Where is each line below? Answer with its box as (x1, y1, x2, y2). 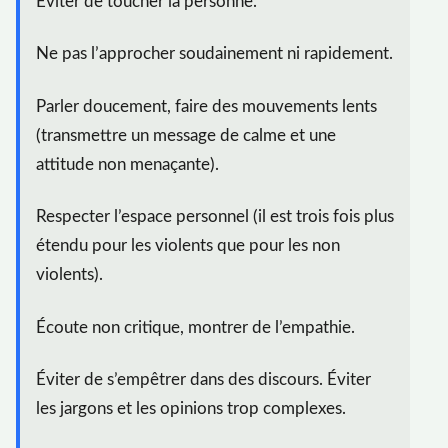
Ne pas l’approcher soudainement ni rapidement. (36, 45, 393, 63)
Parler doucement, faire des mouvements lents (36, 97, 377, 115)
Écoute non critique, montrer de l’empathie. (36, 318, 355, 336)
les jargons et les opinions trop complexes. (36, 399, 346, 417)
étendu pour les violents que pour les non (36, 237, 340, 255)
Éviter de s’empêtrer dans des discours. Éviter (36, 370, 371, 388)
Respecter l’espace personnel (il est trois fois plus (36, 208, 394, 226)
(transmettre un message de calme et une (36, 126, 336, 144)
